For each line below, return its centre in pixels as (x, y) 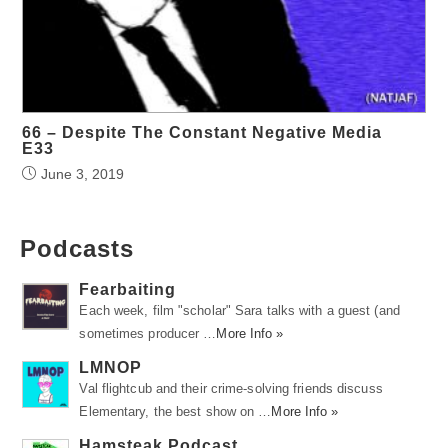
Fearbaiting (128, 289)
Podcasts (77, 248)
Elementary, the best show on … (175, 411)
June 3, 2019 (83, 173)
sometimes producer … (148, 333)
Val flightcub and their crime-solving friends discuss (231, 388)
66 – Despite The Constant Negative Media (202, 132)
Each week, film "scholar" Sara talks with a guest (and (239, 310)
